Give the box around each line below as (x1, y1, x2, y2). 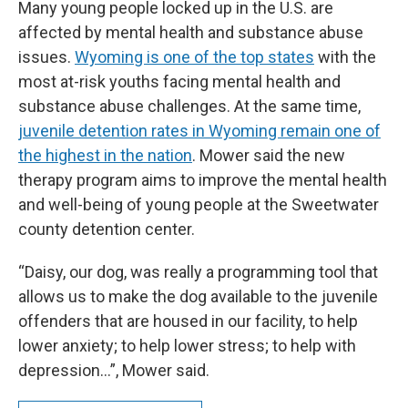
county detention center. (18, 219, 195, 239)
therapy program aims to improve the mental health (18, 169, 387, 189)
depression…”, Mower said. (18, 360, 209, 380)
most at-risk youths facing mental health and (18, 71, 341, 91)
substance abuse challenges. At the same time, (18, 96, 361, 116)
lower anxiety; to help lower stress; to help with (18, 335, 356, 355)
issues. (18, 46, 75, 66)
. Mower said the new (192, 145, 345, 165)
